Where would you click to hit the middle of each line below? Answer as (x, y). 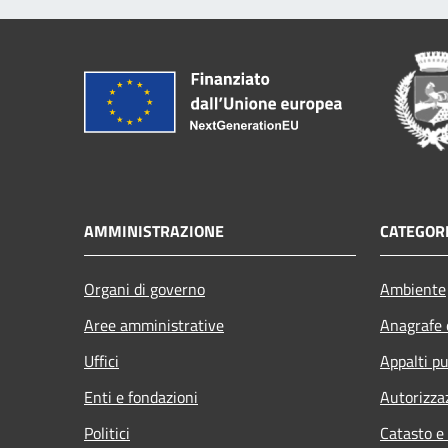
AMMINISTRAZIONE (154, 230)
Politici (107, 432)
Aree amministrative (154, 324)
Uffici (101, 360)
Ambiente (413, 288)
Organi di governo (144, 288)
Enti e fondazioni (141, 396)
